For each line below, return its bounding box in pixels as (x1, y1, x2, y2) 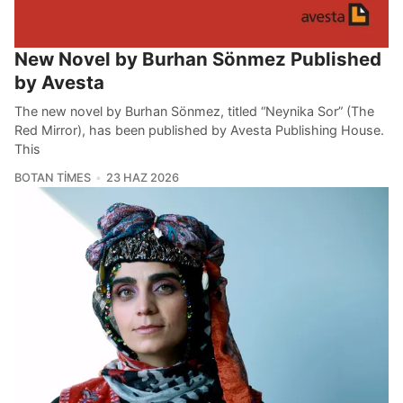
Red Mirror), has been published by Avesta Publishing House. (14, 122, 384, 139)
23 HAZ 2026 (105, 171, 179, 185)
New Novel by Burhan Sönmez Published (14, 48, 381, 71)
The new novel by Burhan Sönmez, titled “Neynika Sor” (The (14, 103, 374, 120)
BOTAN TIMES (14, 171, 91, 185)
